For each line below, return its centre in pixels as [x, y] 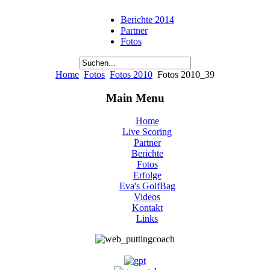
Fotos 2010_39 [185, 74]
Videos [147, 197]
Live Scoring [147, 132]
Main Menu [135, 98]
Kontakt [147, 208]
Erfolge [147, 175]
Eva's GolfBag [147, 186]
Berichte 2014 [147, 20]
